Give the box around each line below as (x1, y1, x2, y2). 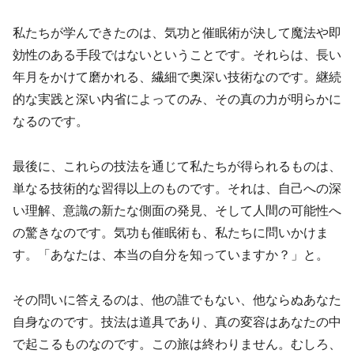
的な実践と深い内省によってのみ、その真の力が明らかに (13, 92, 341, 107)
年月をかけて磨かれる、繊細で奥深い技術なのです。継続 (13, 70, 341, 85)
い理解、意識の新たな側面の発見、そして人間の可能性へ (13, 203, 341, 217)
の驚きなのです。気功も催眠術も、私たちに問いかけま (13, 225, 329, 239)
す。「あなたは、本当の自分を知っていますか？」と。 (13, 247, 329, 262)
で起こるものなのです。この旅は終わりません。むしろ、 (13, 337, 341, 351)
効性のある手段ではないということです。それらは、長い (13, 48, 341, 62)
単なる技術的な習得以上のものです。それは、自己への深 (13, 181, 341, 195)
